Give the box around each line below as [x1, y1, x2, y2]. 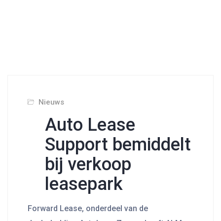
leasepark [45, 174, 123, 194]
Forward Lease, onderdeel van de [28, 204, 148, 213]
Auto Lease [45, 114, 135, 135]
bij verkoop [45, 154, 131, 175]
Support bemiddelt [45, 134, 191, 155]
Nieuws [38, 98, 64, 107]
